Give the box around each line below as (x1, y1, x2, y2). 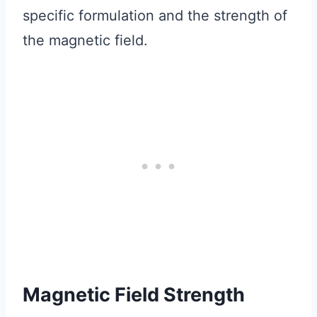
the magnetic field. (23, 31, 148, 49)
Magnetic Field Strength (23, 283, 245, 307)
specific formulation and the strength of (23, 6, 287, 24)
